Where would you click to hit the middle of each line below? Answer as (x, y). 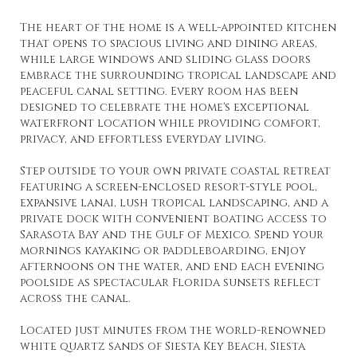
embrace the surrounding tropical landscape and (178, 75)
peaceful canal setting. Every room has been (159, 91)
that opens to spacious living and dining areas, (169, 43)
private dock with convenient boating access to (173, 219)
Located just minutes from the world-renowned (173, 330)
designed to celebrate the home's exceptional (165, 107)
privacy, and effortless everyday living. (143, 139)
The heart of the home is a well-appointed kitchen (178, 27)
